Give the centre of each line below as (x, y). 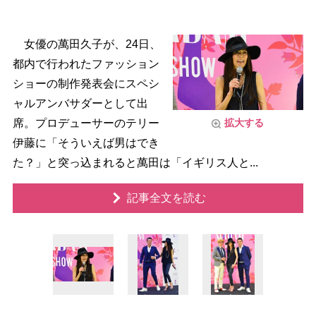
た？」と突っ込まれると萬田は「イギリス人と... (135, 163)
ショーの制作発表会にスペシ (86, 84)
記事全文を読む (166, 198)
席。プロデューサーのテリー (86, 123)
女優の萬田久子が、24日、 (86, 44)
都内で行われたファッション (86, 64)
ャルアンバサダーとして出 (80, 103)
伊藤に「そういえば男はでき (86, 143)
